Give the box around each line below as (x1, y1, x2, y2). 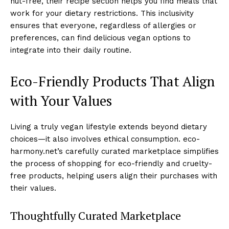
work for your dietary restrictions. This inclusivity (10, 8, 194, 18)
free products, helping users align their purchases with (10, 171, 217, 180)
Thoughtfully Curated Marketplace (10, 208, 181, 223)
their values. (10, 183, 56, 193)
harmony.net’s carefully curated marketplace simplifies (10, 146, 219, 156)
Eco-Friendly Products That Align (10, 72, 215, 90)
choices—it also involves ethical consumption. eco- (10, 134, 200, 144)
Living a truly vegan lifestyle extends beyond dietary (10, 122, 207, 131)
